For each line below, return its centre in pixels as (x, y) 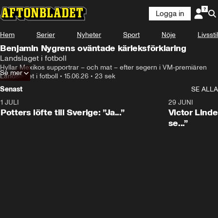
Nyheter (89, 35)
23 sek (105, 76)
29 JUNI (181, 102)
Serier (46, 35)
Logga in (170, 14)
